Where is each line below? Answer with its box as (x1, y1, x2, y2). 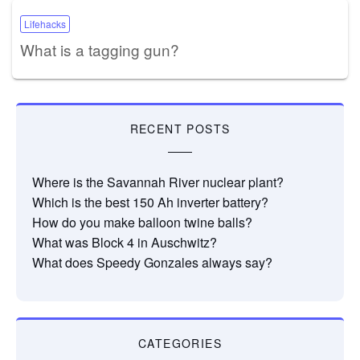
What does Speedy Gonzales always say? (32, 252, 272, 272)
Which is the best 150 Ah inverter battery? (32, 192, 268, 211)
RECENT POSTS (129, 120, 231, 137)
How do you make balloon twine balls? (32, 212, 252, 231)
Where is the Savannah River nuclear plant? (32, 172, 284, 191)
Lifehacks (24, 16, 66, 31)
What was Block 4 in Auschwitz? (32, 232, 217, 252)
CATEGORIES (138, 334, 222, 351)
